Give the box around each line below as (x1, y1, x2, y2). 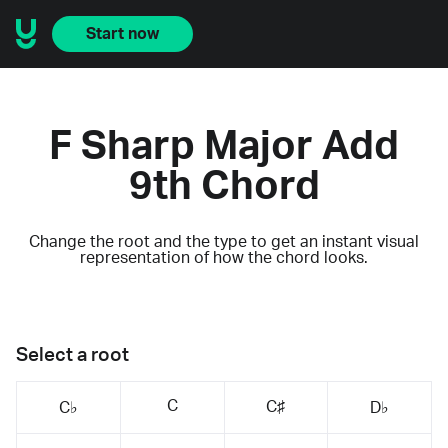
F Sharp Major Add (49, 126, 399, 167)
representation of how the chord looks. (80, 249, 368, 266)
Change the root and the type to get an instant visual (29, 233, 419, 250)
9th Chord (128, 166, 320, 207)
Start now (86, 26, 159, 42)
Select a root (16, 345, 129, 365)
